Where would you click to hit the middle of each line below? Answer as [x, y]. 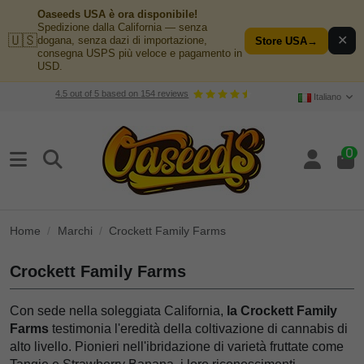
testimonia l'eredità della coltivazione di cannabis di [198, 328]
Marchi [75, 230]
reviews [172, 94]
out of [81, 94]
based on [120, 94]
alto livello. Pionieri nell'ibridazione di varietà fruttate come [177, 346]
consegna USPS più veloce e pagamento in [140, 53]
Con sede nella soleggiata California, [118, 310]
